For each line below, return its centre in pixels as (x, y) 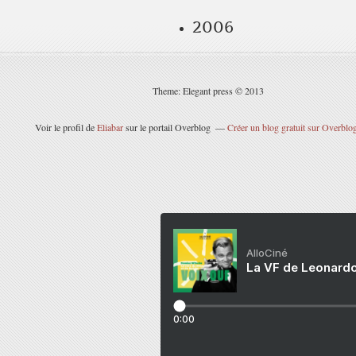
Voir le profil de (66, 127)
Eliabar (110, 127)
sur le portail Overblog (167, 127)
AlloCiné (267, 253)
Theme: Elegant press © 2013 (208, 91)
